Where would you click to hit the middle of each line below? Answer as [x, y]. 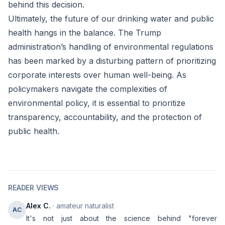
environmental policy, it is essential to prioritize [97, 103]
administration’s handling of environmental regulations [111, 47]
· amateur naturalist [82, 206]
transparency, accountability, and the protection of [105, 117]
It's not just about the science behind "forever [122, 218]
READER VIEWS [34, 188]
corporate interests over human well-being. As [97, 75]
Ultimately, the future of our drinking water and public [111, 19]
